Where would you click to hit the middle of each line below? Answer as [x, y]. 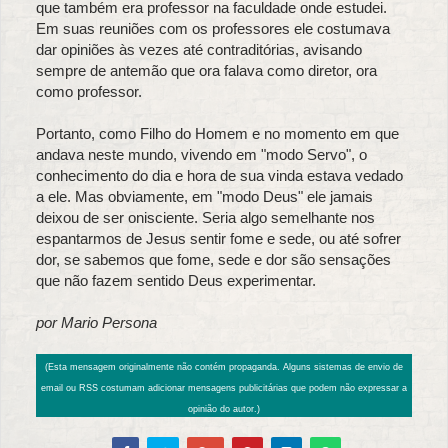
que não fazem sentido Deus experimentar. [176, 281]
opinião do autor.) [224, 409]
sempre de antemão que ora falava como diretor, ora [206, 71]
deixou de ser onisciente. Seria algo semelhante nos [205, 218]
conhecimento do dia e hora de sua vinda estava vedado [219, 176]
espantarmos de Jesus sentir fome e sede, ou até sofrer [218, 239]
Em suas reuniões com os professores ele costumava [213, 29]
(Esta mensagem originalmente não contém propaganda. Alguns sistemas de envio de [224, 367]
